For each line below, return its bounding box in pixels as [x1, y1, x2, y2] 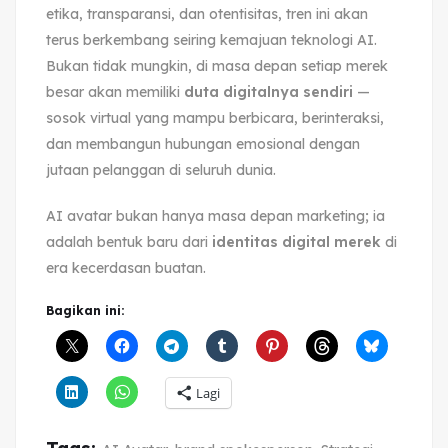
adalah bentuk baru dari [46, 232, 212, 251]
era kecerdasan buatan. [46, 258, 206, 277]
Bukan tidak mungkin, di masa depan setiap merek [46, 56, 388, 75]
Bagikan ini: [46, 302, 124, 318]
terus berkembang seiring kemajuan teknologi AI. [46, 30, 377, 49]
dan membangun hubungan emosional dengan [46, 134, 360, 153]
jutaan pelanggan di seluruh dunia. [46, 160, 276, 179]
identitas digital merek [212, 232, 381, 251]
